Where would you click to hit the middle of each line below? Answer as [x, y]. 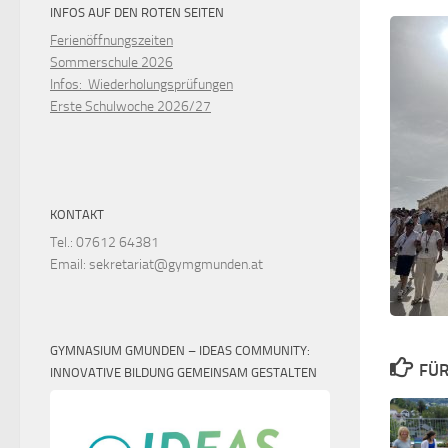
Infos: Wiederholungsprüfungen [141, 85]
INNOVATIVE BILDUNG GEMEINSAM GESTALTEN [183, 373]
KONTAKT [77, 215]
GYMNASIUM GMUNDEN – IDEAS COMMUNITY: [180, 351]
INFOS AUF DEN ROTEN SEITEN [137, 13]
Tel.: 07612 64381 [104, 243]
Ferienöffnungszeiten [111, 41]
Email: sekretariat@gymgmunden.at [156, 265]
